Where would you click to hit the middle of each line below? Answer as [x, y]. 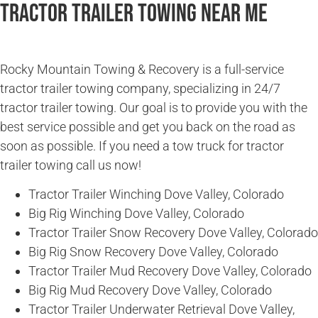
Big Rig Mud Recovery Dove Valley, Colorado [150, 290]
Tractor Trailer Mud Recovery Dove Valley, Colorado [170, 271]
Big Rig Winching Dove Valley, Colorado [136, 214]
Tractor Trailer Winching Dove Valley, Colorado [156, 194]
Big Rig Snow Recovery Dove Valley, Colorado [153, 252]
